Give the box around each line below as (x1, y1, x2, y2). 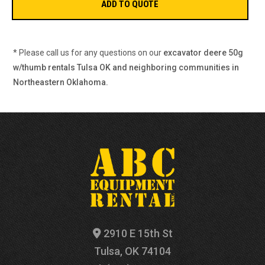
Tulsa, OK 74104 (94, 244, 171, 257)
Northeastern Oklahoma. (13, 77, 109, 87)
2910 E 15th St (101, 227, 173, 240)
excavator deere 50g (163, 48, 244, 57)
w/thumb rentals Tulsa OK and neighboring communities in (13, 63, 240, 72)
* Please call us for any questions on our (13, 48, 164, 57)
